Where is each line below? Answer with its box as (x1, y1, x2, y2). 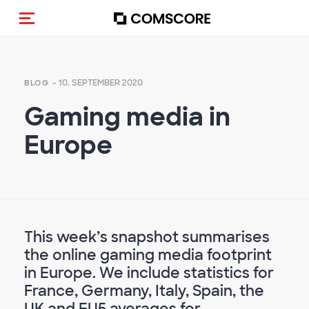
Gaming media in (24, 101, 230, 133)
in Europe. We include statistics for (24, 263, 274, 282)
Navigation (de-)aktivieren (27, 21, 190, 38)
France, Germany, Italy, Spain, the (24, 281, 264, 300)
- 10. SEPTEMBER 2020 (52, 77, 143, 88)
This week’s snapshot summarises (24, 228, 270, 246)
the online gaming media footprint (24, 246, 272, 264)
